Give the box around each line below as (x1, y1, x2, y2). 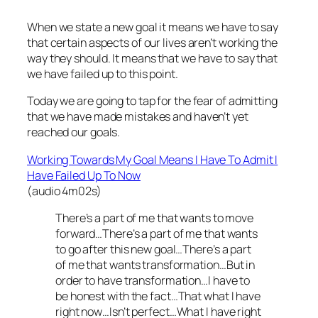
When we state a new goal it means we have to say (27, 19, 279, 35)
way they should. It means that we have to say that (27, 50, 278, 67)
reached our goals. (27, 124, 121, 141)
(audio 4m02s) (27, 182, 102, 199)
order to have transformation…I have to (55, 272, 251, 288)
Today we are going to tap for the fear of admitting (27, 93, 278, 109)
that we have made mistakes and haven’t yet (27, 109, 248, 125)
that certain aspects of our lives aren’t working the (27, 35, 278, 51)
